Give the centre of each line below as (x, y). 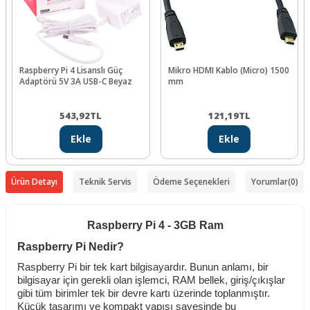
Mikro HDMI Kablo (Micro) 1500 (228, 71)
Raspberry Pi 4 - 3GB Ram (155, 226)
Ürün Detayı (34, 182)
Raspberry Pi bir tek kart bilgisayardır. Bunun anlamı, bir (143, 267)
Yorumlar (270, 182)
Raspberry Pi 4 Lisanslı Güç (71, 71)
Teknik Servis (105, 182)
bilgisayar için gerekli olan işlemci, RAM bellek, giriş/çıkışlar (151, 281)
